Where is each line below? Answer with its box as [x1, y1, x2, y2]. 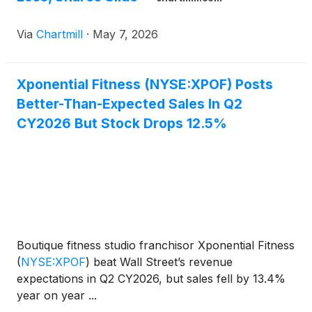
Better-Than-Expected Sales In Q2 [17, 95, 242, 112]
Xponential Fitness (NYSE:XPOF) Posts [17, 76, 273, 93]
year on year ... [17, 288, 97, 302]
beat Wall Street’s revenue [90, 255, 233, 269]
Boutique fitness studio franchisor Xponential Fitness [17, 238, 295, 252]
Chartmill [36, 27, 83, 41]
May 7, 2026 [93, 27, 158, 41]
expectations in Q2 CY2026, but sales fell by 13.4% [17, 272, 286, 286]
